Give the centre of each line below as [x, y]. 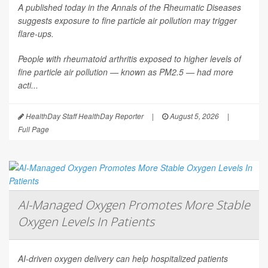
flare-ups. [36, 34]
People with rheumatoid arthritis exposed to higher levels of [130, 59]
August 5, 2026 [194, 116]
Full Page [33, 129]
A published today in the [65, 7]
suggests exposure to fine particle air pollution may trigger [127, 21]
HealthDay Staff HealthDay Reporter [84, 116]
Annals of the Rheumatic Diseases [176, 7]
